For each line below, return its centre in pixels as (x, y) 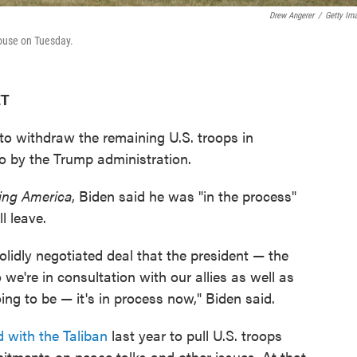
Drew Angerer (292, 16)
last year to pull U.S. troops (195, 335)
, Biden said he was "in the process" (184, 196)
